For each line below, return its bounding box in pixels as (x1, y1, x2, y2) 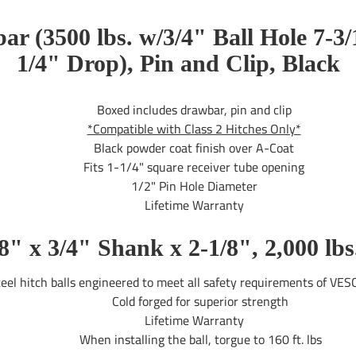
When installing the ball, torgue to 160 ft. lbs (66, 327, 322, 351)
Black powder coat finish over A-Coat (94, 135, 294, 160)
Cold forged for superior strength (99, 288, 288, 313)
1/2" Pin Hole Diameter (130, 173, 257, 198)
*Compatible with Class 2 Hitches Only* (87, 116, 301, 141)
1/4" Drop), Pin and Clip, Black (16, 49, 340, 76)
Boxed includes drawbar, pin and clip (96, 97, 292, 122)
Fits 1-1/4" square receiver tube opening (83, 154, 304, 179)
